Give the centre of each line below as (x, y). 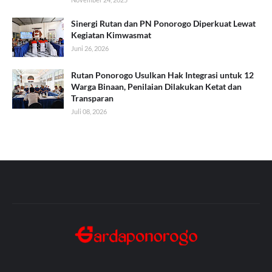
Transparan (92, 98)
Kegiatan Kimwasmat (111, 35)
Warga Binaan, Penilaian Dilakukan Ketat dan (156, 87)
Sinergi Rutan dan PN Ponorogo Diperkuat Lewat (163, 23)
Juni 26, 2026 (90, 48)
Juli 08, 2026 (89, 111)
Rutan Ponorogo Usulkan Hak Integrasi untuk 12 (162, 75)
